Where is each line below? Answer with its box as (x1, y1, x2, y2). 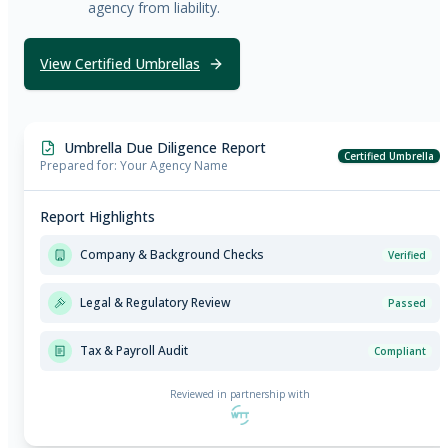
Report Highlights (40, 207, 155, 227)
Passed (388, 296, 426, 311)
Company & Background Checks (80, 246, 264, 264)
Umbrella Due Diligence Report (64, 138, 266, 158)
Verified (388, 248, 426, 263)
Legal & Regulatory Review (80, 294, 231, 312)
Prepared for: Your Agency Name (40, 157, 228, 175)
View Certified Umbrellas (40, 54, 200, 74)
